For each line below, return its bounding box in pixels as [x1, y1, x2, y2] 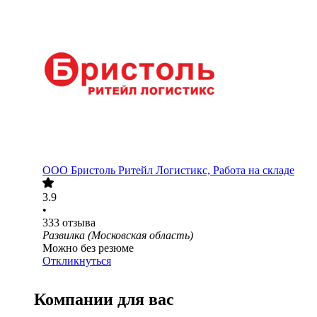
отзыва [62, 217, 96, 229]
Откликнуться [42, 255, 111, 267]
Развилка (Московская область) [42, 229, 193, 242]
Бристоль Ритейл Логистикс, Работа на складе [71, 164, 294, 177]
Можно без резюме [42, 242, 134, 255]
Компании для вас [34, 290, 174, 309]
